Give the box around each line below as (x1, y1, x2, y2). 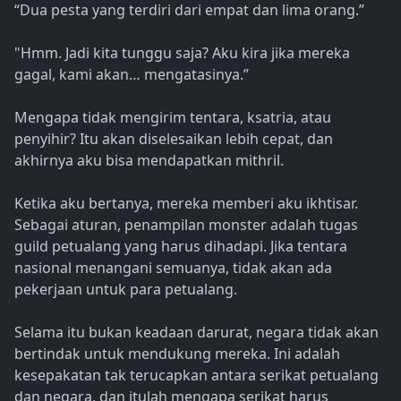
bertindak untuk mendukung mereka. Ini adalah (14, 344, 340, 364)
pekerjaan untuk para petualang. (14, 279, 237, 300)
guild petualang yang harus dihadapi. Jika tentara (14, 236, 347, 257)
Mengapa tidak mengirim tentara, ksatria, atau (14, 107, 331, 128)
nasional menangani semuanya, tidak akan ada (14, 258, 332, 278)
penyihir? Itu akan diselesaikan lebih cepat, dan (14, 129, 333, 149)
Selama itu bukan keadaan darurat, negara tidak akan (14, 322, 379, 343)
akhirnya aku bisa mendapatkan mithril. (14, 150, 284, 171)
